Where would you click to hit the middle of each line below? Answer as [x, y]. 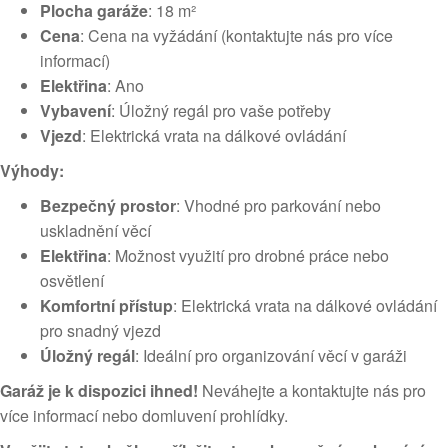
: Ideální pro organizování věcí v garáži [271, 355]
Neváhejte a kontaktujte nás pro [312, 390]
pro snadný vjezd [100, 330]
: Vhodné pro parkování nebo [278, 205]
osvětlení [72, 280]
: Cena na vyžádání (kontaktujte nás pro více [236, 35]
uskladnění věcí [95, 230]
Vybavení [75, 110]
